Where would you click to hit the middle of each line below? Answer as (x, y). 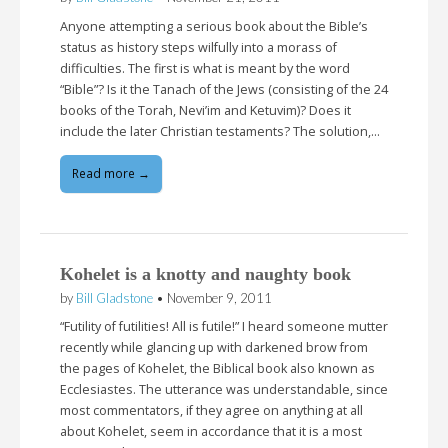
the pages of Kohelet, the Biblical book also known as (217, 369)
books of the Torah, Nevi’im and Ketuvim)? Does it (205, 111)
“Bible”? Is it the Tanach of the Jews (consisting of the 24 (224, 90)
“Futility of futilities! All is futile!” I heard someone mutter (224, 327)
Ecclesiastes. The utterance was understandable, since (224, 390)
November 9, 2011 (219, 297)
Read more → (111, 173)
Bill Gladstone (114, 297)
